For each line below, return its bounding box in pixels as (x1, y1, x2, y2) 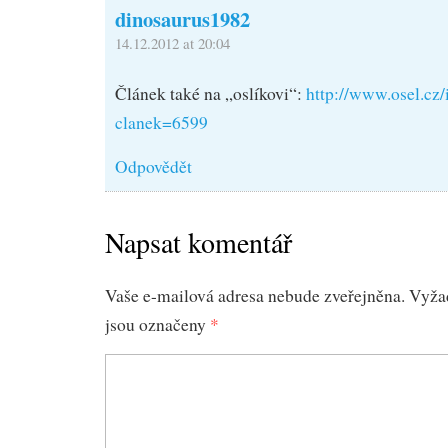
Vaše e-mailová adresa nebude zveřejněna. (105, 284, 405, 308)
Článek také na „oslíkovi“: (115, 82, 306, 106)
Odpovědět (115, 155, 192, 179)
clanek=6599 (115, 111, 208, 135)
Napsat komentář (105, 223, 292, 262)
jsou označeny (105, 313, 210, 337)
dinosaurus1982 (115, 3, 250, 34)
